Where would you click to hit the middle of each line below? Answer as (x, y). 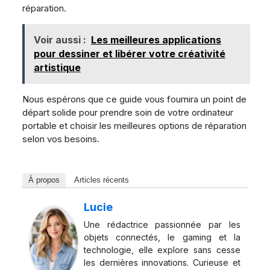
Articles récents (101, 180)
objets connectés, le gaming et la (162, 237)
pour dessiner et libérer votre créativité (129, 54)
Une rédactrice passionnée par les (162, 225)
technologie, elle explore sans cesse (162, 250)
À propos (44, 180)
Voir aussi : (60, 40)
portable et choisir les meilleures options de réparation (134, 126)
